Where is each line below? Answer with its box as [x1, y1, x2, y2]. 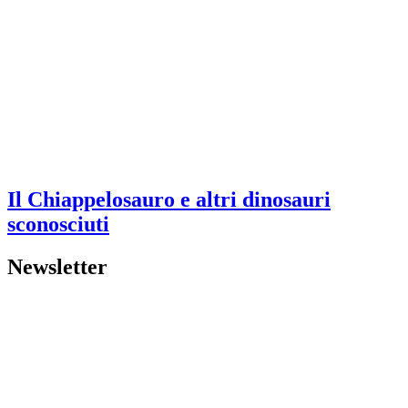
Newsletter [7, 254, 107, 279]
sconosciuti [7, 212, 109, 236]
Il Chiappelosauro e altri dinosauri [7, 188, 331, 211]
